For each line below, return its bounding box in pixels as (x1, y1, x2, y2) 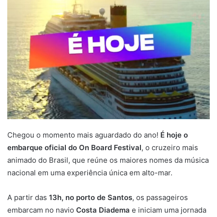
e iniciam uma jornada (130, 205, 206, 215)
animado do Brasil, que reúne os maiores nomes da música (7, 155, 209, 165)
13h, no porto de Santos (49, 192, 132, 202)
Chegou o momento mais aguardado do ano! (7, 130, 160, 139)
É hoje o (160, 130, 188, 139)
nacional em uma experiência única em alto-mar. (7, 168, 172, 177)
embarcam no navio (7, 205, 76, 215)
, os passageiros (132, 192, 188, 202)
